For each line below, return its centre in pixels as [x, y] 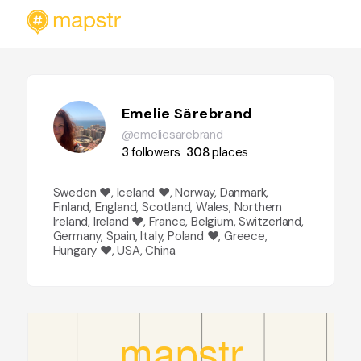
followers [156, 152]
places [230, 152]
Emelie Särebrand [187, 114]
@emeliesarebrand [172, 135]
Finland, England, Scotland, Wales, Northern [167, 207]
